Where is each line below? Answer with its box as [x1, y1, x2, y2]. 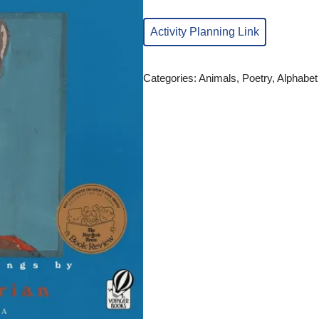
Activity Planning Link [150, 25, 259, 38]
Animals [198, 72, 236, 84]
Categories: [142, 72, 199, 84]
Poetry [241, 72, 272, 84]
